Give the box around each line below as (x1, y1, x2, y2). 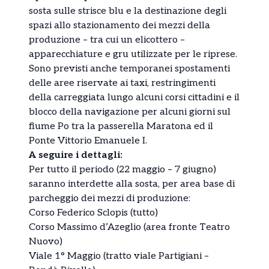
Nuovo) (29, 236, 62, 248)
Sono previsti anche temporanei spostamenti (29, 63, 230, 75)
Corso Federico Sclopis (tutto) (29, 207, 158, 219)
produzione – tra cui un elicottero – (29, 34, 185, 46)
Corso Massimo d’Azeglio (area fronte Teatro (29, 222, 230, 234)
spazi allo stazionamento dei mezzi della (29, 20, 210, 32)
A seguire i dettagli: (29, 150, 122, 162)
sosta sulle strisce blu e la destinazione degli (29, 5, 226, 17)
